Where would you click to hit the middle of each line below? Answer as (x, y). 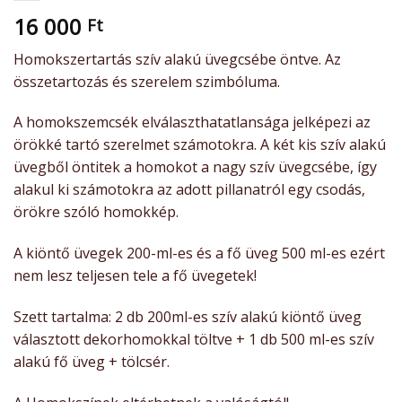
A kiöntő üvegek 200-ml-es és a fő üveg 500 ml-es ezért (199, 253)
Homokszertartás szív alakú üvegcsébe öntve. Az (177, 59)
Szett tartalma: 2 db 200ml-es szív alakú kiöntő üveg (188, 317)
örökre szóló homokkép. (96, 212)
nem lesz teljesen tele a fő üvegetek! (135, 276)
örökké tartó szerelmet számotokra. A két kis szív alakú (200, 145)
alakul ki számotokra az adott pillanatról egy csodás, (189, 190)
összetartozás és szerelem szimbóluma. (147, 81)
